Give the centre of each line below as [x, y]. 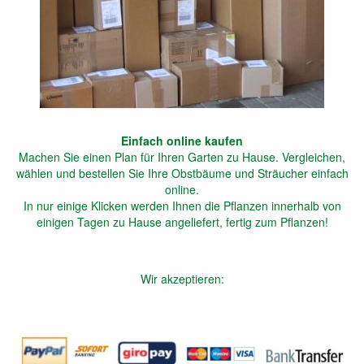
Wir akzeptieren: [182, 279]
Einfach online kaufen [182, 141]
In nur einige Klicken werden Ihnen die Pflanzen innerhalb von [182, 206]
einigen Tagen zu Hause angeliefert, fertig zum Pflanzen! [182, 222]
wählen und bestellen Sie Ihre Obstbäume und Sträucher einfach [182, 173]
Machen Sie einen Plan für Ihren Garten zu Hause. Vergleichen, [182, 157]
